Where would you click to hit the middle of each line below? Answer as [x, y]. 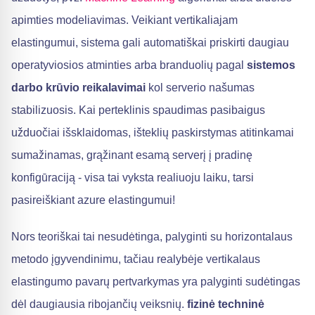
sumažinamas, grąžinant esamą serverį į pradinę [132, 155]
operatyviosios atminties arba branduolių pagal [129, 65]
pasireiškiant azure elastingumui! [93, 200]
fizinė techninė [226, 304]
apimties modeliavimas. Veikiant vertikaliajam [124, 20]
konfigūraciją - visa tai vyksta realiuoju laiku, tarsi [133, 178]
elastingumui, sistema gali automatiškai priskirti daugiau [150, 43]
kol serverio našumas [200, 88]
